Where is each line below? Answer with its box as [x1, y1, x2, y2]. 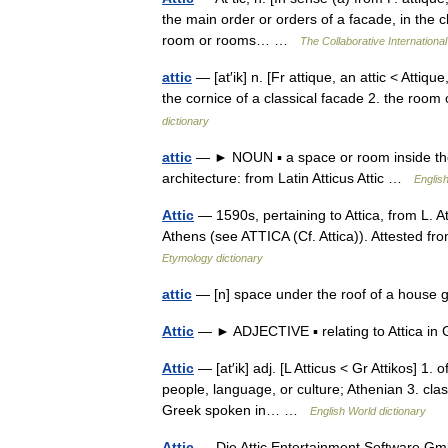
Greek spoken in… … [162, 402, 310, 418]
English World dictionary [310, 405, 426, 417]
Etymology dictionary [162, 252, 263, 264]
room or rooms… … [162, 32, 300, 48]
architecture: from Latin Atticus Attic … [162, 170, 414, 186]
